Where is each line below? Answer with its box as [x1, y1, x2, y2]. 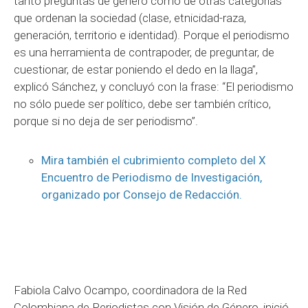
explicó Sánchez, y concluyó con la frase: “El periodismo [14, 79, 294, 93]
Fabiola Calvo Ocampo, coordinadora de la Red [14, 283, 247, 297]
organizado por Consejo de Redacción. [41, 187, 245, 201]
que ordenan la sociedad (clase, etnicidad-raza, [14, 10, 246, 25]
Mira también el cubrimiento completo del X [41, 153, 266, 167]
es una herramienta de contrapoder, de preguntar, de [14, 45, 274, 59]
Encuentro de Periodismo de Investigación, [41, 170, 262, 184]
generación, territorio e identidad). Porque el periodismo [14, 27, 289, 42]
